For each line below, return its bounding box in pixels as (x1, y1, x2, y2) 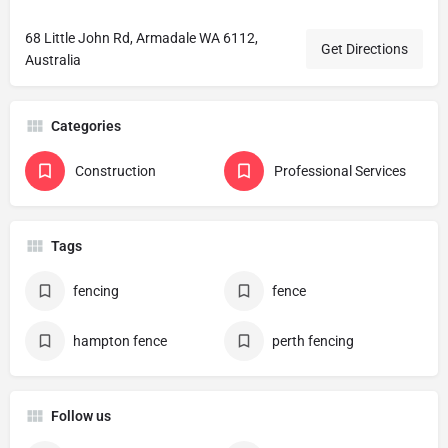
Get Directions (321, 41, 408, 58)
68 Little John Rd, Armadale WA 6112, (25, 30, 258, 47)
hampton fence (73, 333, 167, 350)
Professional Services (274, 163, 406, 180)
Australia (25, 52, 81, 69)
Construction (75, 163, 156, 180)
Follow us (51, 408, 111, 425)
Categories (51, 118, 121, 135)
